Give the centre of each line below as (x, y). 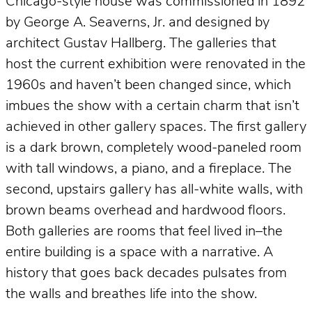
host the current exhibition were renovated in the (156, 64)
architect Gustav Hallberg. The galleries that (141, 44)
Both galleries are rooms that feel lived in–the (144, 232)
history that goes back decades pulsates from (146, 273)
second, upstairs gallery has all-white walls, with (154, 190)
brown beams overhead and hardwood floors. (146, 211)
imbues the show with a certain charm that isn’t (153, 106)
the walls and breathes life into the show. (131, 294)
